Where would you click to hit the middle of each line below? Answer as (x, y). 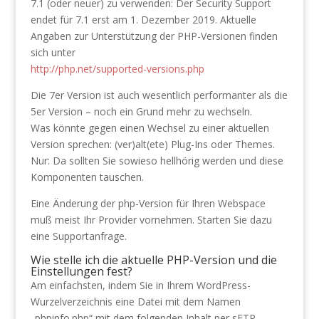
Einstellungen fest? (81, 271)
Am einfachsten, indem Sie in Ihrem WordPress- (140, 285)
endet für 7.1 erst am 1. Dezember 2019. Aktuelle (143, 20)
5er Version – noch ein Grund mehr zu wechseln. (141, 111)
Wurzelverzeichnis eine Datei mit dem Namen (135, 302)
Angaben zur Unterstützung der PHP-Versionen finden (154, 36)
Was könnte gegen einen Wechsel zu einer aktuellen (150, 128)
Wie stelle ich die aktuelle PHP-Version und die (153, 260)
